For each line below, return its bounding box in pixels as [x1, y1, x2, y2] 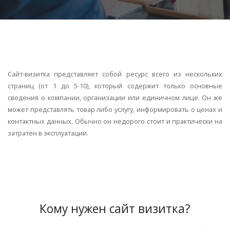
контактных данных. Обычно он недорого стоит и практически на [8, 117, 222, 126]
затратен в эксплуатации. [8, 128, 88, 138]
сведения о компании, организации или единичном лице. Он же [8, 93, 222, 103]
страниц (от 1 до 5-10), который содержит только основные [8, 81, 222, 91]
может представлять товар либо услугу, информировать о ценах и [8, 105, 222, 114]
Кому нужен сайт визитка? [40, 201, 190, 217]
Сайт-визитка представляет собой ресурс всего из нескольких [8, 69, 222, 79]
